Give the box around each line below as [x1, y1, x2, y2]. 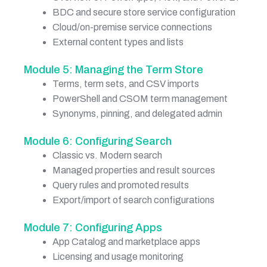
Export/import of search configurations [52, 194, 215, 205]
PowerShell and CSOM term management [52, 93, 228, 104]
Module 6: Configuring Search [24, 135, 172, 147]
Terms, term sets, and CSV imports [52, 78, 199, 89]
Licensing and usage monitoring [52, 251, 184, 262]
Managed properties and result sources [52, 164, 215, 175]
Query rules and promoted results [52, 179, 189, 190]
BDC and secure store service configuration [52, 7, 235, 17]
